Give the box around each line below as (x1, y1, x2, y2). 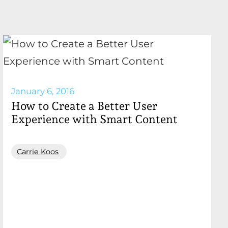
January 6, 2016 (11, 85, 75, 96)
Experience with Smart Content (11, 112, 178, 126)
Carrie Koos (17, 147, 59, 156)
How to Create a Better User (11, 99, 158, 112)
